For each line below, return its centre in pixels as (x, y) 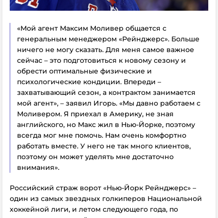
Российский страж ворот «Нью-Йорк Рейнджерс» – (103, 188)
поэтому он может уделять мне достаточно (95, 156)
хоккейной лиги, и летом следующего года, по (94, 209)
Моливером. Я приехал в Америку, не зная (95, 114)
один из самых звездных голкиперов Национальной (106, 198)
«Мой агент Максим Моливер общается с (92, 28)
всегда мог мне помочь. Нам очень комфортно (102, 135)
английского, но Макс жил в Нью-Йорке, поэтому (106, 124)
